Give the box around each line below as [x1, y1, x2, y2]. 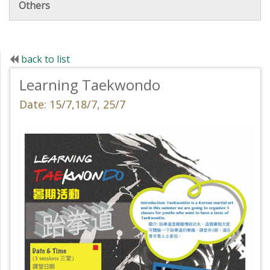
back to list [21, 52, 70, 66]
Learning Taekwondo [19, 74, 160, 95]
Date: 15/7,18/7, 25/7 [19, 96, 125, 111]
